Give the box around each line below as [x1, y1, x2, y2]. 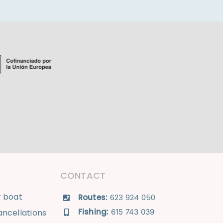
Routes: [78, 192, 108, 203]
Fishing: [78, 207, 111, 218]
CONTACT [60, 169, 106, 182]
